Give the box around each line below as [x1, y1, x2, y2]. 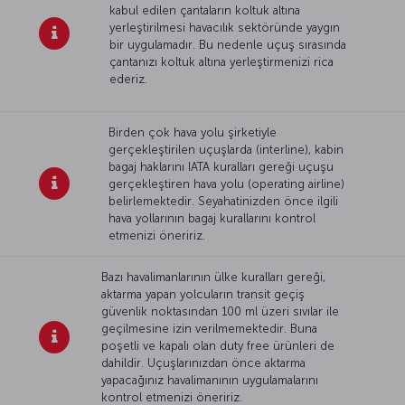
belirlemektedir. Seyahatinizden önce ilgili [108, 193, 339, 208]
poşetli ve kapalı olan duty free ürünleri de [100, 338, 334, 353]
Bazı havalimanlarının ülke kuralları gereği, [100, 269, 325, 284]
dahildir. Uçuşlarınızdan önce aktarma [100, 355, 306, 370]
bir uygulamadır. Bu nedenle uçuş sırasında [109, 37, 347, 52]
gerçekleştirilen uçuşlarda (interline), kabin [108, 142, 344, 156]
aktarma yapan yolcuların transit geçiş [100, 287, 305, 301]
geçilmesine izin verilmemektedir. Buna [100, 321, 317, 335]
